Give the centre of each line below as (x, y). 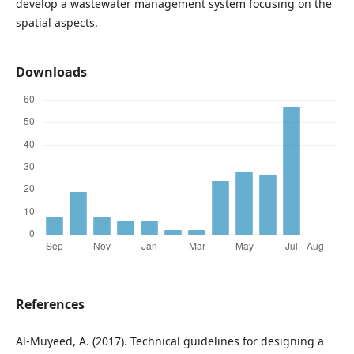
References (50, 305)
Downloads (51, 72)
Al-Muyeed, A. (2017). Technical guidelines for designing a (169, 341)
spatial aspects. (56, 22)
